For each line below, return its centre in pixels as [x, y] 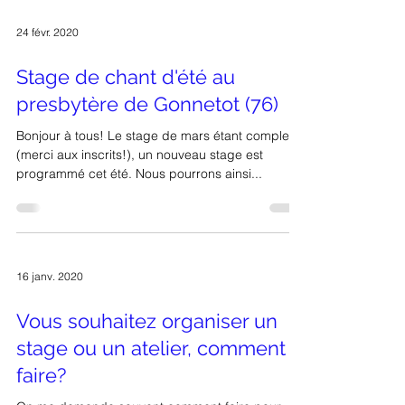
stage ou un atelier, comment [151, 381]
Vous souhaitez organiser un [147, 353]
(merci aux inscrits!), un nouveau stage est [140, 187]
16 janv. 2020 [50, 308]
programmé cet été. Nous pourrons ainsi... [139, 206]
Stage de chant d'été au [126, 109]
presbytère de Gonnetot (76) [147, 137]
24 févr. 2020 [47, 64]
